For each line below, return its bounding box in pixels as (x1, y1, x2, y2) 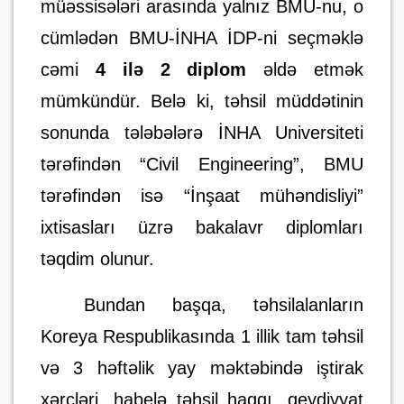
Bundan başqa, (84, 295, 253, 315)
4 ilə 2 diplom (95, 60, 247, 79)
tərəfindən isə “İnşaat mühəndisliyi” (41, 186, 363, 206)
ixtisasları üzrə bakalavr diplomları (41, 217, 363, 237)
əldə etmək (246, 60, 364, 79)
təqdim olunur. (41, 249, 154, 269)
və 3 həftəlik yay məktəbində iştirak (41, 358, 363, 378)
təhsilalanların (253, 295, 363, 315)
